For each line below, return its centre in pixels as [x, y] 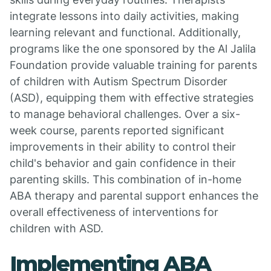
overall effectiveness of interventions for [114, 212]
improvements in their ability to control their [123, 147]
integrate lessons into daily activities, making [124, 16]
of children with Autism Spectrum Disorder [119, 81]
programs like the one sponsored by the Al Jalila [133, 49]
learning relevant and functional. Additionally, [125, 32]
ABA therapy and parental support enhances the [134, 196]
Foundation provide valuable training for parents [133, 65]
